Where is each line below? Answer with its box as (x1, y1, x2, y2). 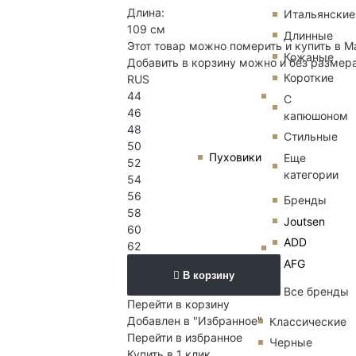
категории (284, 167, 339, 181)
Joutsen (284, 214, 325, 228)
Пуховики (209, 150, 261, 164)
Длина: (127, 6, 164, 20)
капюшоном (284, 108, 348, 122)
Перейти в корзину (127, 297, 230, 311)
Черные (269, 335, 312, 350)
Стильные (284, 130, 338, 144)
